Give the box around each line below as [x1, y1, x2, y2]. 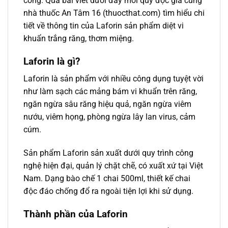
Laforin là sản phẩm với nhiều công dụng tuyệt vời [23, 74, 204, 84]
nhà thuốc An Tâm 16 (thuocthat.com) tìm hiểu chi [23, 8, 205, 18]
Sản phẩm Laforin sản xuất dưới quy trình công [23, 148, 193, 158]
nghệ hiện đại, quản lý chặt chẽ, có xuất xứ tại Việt [23, 161, 203, 171]
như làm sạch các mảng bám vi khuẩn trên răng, [23, 87, 197, 97]
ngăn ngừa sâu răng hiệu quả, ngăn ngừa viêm [23, 99, 191, 109]
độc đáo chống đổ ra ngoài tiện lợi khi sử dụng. [23, 186, 193, 196]
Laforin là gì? [23, 55, 80, 67]
